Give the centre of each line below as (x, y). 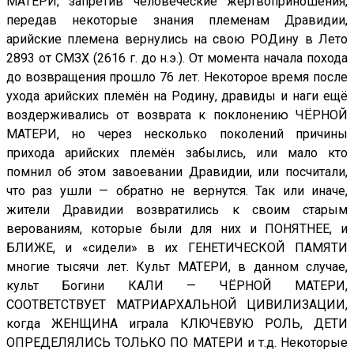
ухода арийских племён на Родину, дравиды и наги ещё (177, 96)
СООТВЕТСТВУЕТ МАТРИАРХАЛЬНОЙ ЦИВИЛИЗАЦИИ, (177, 305)
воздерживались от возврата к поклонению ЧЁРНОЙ (177, 115)
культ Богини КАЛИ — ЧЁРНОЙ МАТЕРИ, (177, 286)
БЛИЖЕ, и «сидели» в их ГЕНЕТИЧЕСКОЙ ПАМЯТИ (177, 248)
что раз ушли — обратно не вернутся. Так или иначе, (177, 191)
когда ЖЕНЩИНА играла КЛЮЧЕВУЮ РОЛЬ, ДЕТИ (177, 324)
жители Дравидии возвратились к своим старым (177, 210)
